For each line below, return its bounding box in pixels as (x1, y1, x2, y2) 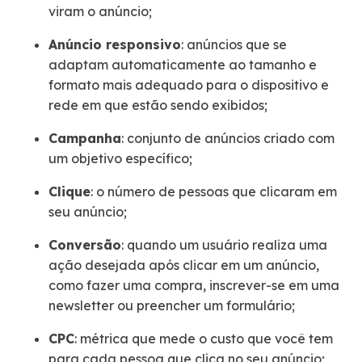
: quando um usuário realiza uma (121, 236, 327, 253)
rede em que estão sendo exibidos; (48, 96, 267, 113)
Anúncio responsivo (48, 36, 181, 53)
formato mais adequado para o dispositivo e (48, 76, 329, 93)
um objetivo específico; (48, 149, 192, 166)
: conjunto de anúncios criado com (121, 129, 335, 146)
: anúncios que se (181, 36, 287, 53)
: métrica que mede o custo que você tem (74, 330, 333, 347)
